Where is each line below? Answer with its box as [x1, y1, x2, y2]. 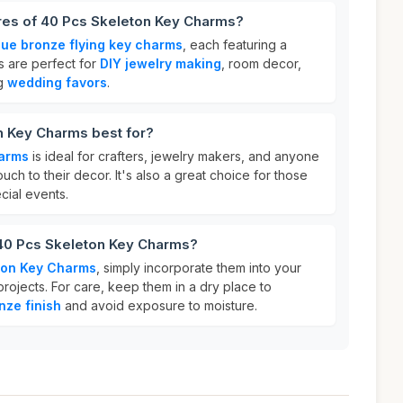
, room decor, [221, 56, 301, 71]
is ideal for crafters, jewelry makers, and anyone [29, 148, 319, 164]
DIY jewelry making [100, 56, 221, 71]
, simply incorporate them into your [96, 260, 301, 275]
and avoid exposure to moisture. [61, 298, 257, 313]
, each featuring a [183, 37, 287, 52]
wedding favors [7, 75, 107, 90]
